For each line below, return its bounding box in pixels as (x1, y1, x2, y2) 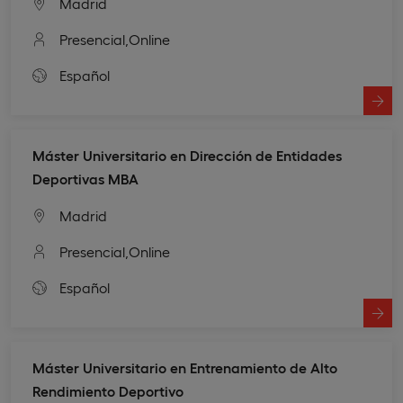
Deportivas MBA (32, 169, 139, 187)
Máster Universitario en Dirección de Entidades (32, 146, 342, 164)
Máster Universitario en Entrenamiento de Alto (32, 358, 337, 376)
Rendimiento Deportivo (32, 381, 184, 399)
